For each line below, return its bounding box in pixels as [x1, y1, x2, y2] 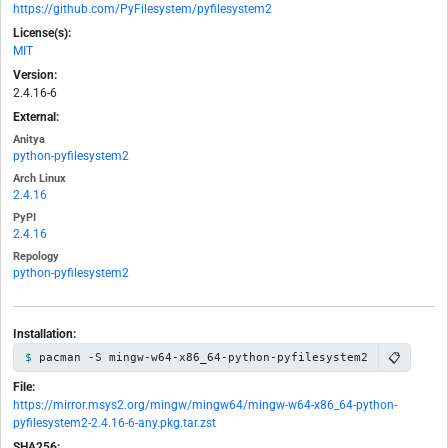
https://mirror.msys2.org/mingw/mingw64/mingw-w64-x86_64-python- [13, 398, 397, 413]
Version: [13, 68, 57, 83]
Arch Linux [13, 172, 66, 186]
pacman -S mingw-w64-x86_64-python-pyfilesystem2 [38, 351, 368, 364]
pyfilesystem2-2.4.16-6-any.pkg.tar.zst [13, 416, 216, 431]
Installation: [13, 327, 76, 342]
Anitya [13, 133, 45, 147]
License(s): [13, 26, 71, 41]
